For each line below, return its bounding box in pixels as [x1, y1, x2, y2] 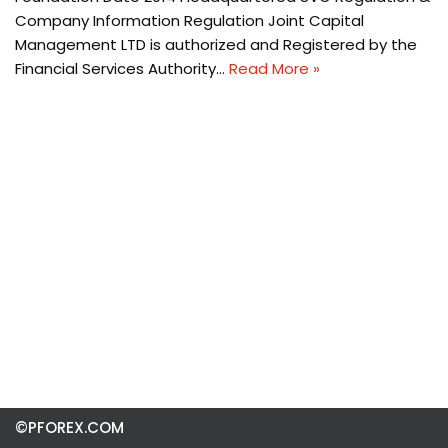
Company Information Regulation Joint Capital [15, 10, 364, 31]
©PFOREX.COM [15, 417, 124, 438]
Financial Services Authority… [15, 58, 229, 79]
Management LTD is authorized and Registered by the [15, 34, 417, 55]
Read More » [229, 58, 320, 79]
